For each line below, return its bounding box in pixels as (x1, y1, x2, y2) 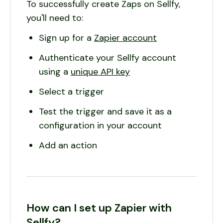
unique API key (71, 66, 130, 78)
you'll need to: (26, 12, 83, 24)
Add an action (39, 139, 97, 151)
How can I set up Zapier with (26, 201, 172, 215)
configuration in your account (39, 119, 162, 131)
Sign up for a (39, 32, 94, 44)
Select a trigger (39, 86, 104, 98)
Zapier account (94, 32, 157, 44)
